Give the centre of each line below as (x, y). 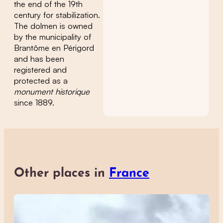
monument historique (52, 92)
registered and (40, 70)
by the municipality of (53, 37)
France (129, 173)
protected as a (41, 81)
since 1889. (34, 103)
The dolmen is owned (53, 26)
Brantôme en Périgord (54, 48)
